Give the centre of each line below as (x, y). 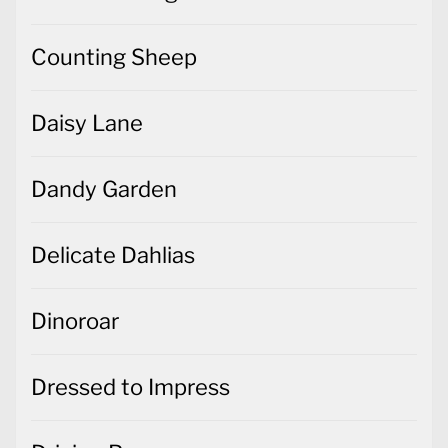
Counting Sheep (114, 57)
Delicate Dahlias (113, 255)
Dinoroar (75, 321)
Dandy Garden (104, 189)
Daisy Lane (87, 123)
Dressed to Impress (130, 387)
